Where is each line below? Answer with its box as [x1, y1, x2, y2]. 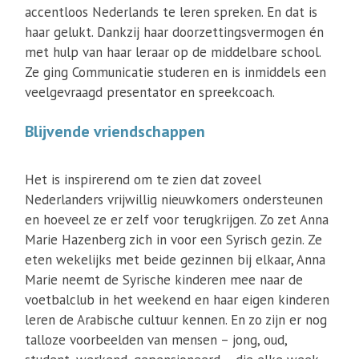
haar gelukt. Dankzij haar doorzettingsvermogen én [25, 23, 325, 41]
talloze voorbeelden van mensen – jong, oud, [25, 331, 288, 349]
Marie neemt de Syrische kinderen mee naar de [25, 271, 304, 288]
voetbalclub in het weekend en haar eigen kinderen [25, 291, 330, 309]
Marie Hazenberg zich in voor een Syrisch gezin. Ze [25, 231, 323, 248]
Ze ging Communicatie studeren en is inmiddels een [25, 63, 327, 81]
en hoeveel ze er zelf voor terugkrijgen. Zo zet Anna [25, 211, 329, 228]
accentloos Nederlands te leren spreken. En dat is [25, 3, 318, 21]
